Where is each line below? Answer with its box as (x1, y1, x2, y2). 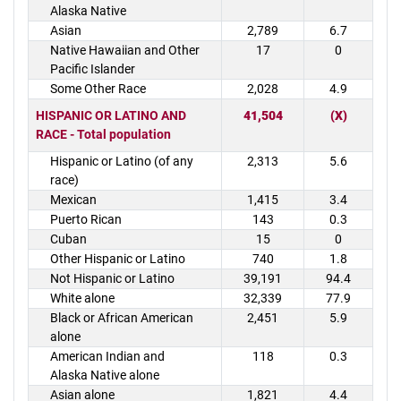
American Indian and (50, 349, 165, 363)
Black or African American (50, 311, 193, 325)
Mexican (50, 192, 97, 207)
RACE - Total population (36, 127, 171, 141)
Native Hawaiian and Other (50, 43, 200, 57)
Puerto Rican (50, 212, 122, 226)
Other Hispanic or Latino (50, 252, 185, 266)
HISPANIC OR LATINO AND (36, 108, 186, 123)
